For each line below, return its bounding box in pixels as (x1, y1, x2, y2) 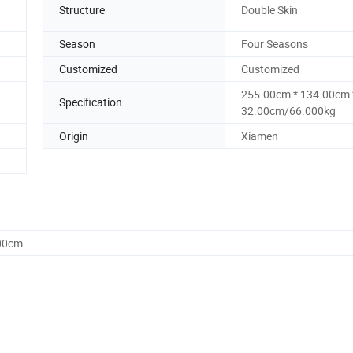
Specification (59, 95, 122, 110)
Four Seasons (241, 35, 308, 51)
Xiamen (241, 128, 278, 143)
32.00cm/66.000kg (241, 102, 336, 118)
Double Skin (241, 2, 298, 18)
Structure (59, 2, 105, 18)
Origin (59, 128, 88, 143)
